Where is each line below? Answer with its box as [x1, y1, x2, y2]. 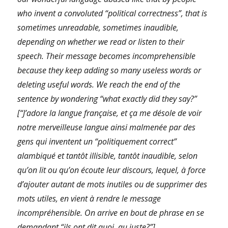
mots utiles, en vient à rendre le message [17, 192, 161, 204]
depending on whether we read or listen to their [17, 36, 185, 47]
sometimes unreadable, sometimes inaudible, [17, 21, 179, 33]
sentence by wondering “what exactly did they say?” [17, 93, 197, 104]
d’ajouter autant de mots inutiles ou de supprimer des [17, 178, 208, 190]
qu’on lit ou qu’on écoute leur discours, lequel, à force [17, 164, 206, 176]
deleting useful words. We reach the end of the [17, 78, 181, 90]
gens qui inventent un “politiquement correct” [17, 135, 177, 147]
